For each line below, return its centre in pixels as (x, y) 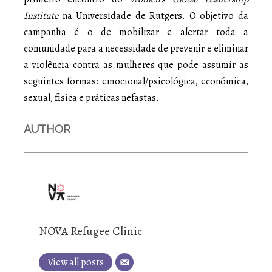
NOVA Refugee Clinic (90, 231)
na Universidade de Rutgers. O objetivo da (153, 16)
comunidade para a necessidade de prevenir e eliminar (136, 49)
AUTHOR (47, 129)
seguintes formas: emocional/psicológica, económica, (136, 82)
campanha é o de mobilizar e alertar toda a (136, 32)
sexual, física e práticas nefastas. (91, 98)
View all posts (76, 263)
